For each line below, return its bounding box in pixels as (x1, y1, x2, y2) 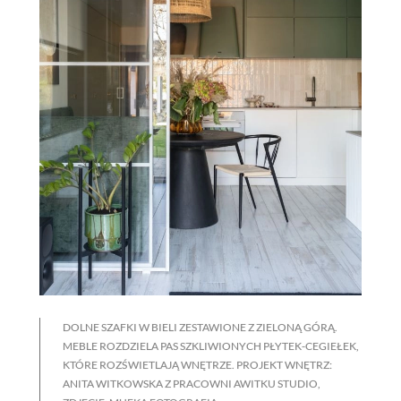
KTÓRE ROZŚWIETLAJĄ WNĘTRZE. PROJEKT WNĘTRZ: (63, 358, 332, 372)
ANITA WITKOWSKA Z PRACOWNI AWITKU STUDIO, (63, 377, 320, 391)
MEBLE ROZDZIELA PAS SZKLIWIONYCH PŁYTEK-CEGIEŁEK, (63, 339, 359, 354)
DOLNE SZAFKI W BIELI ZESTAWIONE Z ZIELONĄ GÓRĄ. (63, 320, 337, 335)
